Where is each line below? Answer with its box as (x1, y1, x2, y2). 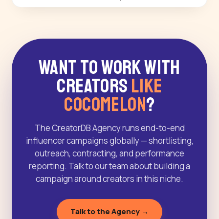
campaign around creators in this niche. (36, 173, 183, 185)
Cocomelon (64, 92, 147, 117)
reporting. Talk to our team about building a (29, 160, 190, 172)
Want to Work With (39, 55, 180, 80)
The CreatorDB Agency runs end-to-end (34, 122, 185, 134)
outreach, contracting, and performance (35, 148, 184, 159)
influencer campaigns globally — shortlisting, (25, 135, 194, 147)
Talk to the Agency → (70, 206, 149, 217)
